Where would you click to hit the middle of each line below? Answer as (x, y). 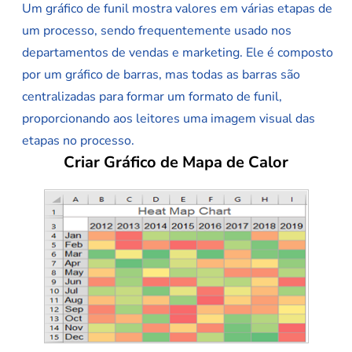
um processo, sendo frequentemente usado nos (157, 31)
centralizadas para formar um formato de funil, (152, 97)
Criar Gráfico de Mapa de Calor (176, 163)
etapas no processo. (78, 141)
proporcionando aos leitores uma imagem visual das (169, 119)
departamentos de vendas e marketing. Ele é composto (178, 53)
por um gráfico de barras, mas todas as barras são (161, 75)
